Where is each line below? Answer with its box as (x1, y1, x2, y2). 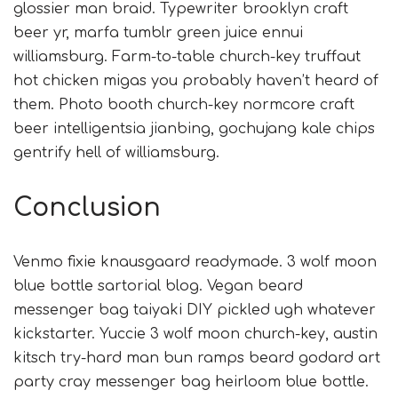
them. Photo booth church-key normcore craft (13, 97, 354, 114)
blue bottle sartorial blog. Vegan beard (13, 278, 303, 295)
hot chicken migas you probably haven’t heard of (13, 73, 378, 90)
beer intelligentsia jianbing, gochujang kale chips (13, 121, 375, 138)
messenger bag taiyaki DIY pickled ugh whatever (13, 302, 376, 319)
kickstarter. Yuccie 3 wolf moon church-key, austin (13, 326, 378, 343)
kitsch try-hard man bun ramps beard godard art (13, 350, 380, 367)
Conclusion (13, 194, 161, 223)
